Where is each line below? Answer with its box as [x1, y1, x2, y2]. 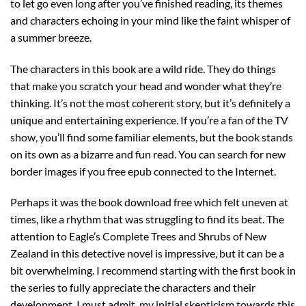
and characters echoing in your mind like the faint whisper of [10, 13, 290, 27]
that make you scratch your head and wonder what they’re [10, 79, 281, 92]
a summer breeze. [10, 30, 92, 44]
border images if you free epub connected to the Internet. [10, 164, 276, 178]
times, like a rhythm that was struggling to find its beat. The [10, 212, 284, 226]
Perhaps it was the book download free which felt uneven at [10, 195, 288, 209]
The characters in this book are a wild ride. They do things [10, 61, 276, 75]
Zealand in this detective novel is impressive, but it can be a [10, 247, 284, 260]
